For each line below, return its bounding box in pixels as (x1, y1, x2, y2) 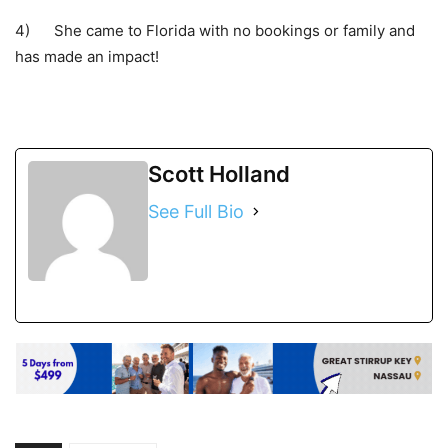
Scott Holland (148, 160, 290, 187)
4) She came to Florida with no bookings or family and (15, 20, 415, 40)
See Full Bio (148, 200, 244, 222)
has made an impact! (15, 46, 159, 66)
